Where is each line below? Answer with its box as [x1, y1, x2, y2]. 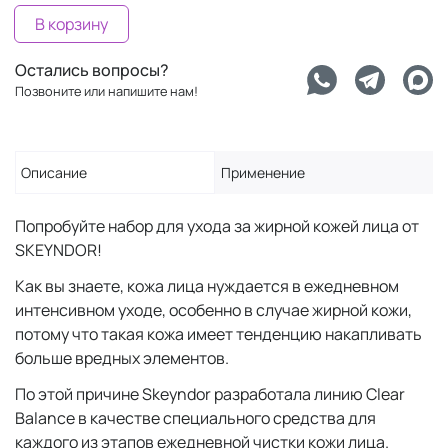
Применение [221, 163, 305, 182]
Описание [21, 163, 87, 182]
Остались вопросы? [15, 59, 169, 81]
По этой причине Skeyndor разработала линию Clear [15, 383, 405, 405]
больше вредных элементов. [15, 347, 232, 369]
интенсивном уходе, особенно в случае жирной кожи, [15, 299, 412, 321]
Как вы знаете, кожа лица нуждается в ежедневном [15, 275, 399, 297]
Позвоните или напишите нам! [15, 82, 198, 100]
